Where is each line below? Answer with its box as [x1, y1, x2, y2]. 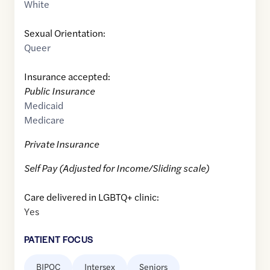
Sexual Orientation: [24, 26, 105, 40]
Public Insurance [24, 84, 95, 98]
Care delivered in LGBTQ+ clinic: [24, 190, 159, 204]
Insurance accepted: [24, 69, 110, 84]
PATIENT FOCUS [24, 233, 93, 246]
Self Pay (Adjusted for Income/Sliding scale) [24, 161, 209, 175]
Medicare [24, 113, 64, 127]
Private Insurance [24, 137, 99, 151]
